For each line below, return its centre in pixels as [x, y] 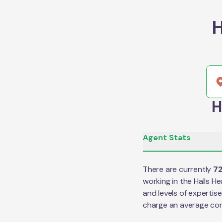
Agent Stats [167, 138]
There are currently [178, 169]
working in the [168, 181]
